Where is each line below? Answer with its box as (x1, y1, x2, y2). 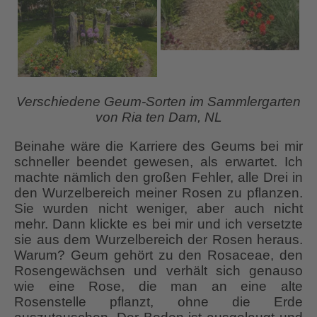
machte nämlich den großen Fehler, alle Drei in (14, 170, 303, 185)
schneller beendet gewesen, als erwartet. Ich (14, 154, 303, 170)
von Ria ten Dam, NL (95, 110, 222, 125)
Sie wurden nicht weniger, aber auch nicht (14, 201, 303, 217)
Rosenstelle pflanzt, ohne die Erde (14, 294, 303, 310)
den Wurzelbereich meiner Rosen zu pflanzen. (14, 185, 303, 201)
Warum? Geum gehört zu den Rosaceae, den (14, 248, 303, 263)
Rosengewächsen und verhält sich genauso (14, 263, 303, 279)
